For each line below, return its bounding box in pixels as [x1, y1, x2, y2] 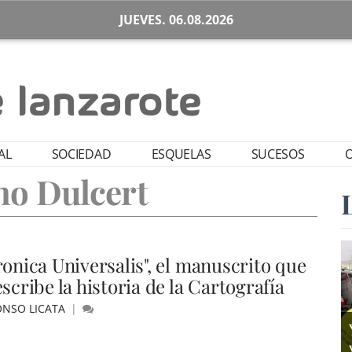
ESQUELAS [151, 145, 211, 163]
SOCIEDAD [51, 145, 112, 163]
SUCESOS [251, 145, 305, 163]
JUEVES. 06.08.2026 [119, 11, 233, 28]
